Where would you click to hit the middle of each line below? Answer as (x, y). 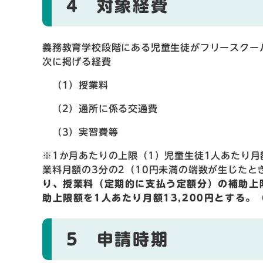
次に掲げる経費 (77, 61)
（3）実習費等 (80, 132)
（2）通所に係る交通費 (100, 108)
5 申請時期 (118, 239)
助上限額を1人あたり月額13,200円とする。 (149, 198)
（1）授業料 (75, 85)
